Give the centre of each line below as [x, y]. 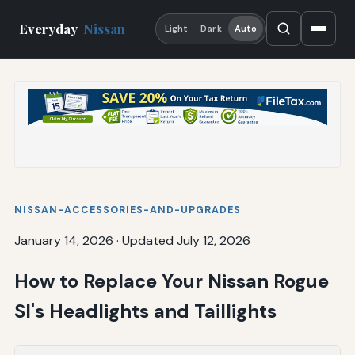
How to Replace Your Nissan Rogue [171, 281]
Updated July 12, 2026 [186, 240]
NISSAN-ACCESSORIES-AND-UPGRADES [127, 210]
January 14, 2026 [63, 240]
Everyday [50, 29]
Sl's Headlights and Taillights [145, 311]
